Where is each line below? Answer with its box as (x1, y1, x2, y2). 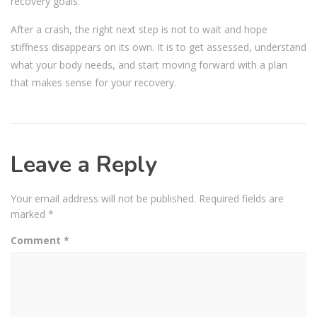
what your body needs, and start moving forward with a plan (11, 57, 287, 71)
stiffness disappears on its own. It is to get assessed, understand (11, 40, 306, 54)
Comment (11, 233, 64, 247)
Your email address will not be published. (11, 191, 196, 205)
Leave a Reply (11, 149, 157, 180)
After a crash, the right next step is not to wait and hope (11, 22, 267, 36)
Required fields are (199, 191, 284, 205)
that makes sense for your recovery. (11, 75, 176, 89)
